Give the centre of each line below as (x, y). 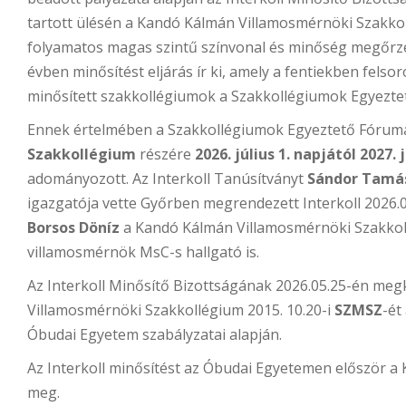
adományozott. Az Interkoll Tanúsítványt (167, 179)
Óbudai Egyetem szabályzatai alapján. (155, 335)
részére (165, 155)
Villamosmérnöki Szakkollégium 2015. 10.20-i (181, 310)
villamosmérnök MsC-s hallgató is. (145, 252)
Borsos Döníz (73, 228)
